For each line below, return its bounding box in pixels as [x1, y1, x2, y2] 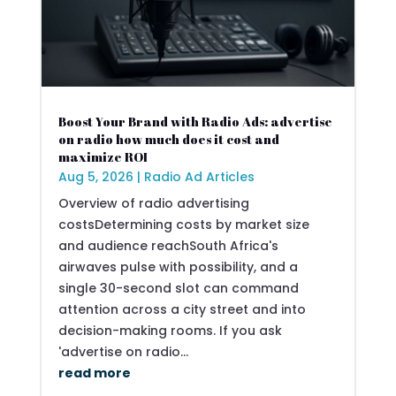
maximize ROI [57, 148, 148, 165]
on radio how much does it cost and [57, 130, 279, 148]
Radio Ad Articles [143, 167, 255, 186]
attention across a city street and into [57, 300, 306, 318]
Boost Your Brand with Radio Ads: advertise [57, 112, 332, 130]
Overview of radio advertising [57, 194, 249, 212]
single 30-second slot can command [57, 278, 299, 297]
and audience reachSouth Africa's [57, 236, 278, 255]
